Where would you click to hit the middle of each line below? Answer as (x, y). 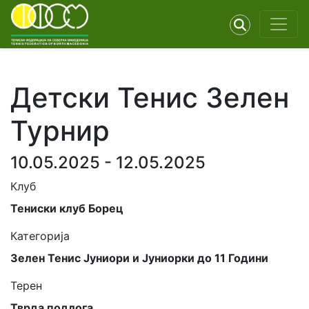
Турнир (60, 131)
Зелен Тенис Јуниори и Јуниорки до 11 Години (139, 258)
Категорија (40, 236)
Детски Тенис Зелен (150, 98)
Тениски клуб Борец (67, 208)
